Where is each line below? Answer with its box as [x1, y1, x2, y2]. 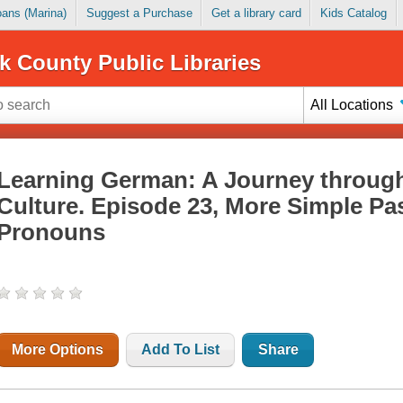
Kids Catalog [319, 6, 387, 21]
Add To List [141, 342, 220, 358]
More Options [12, 342, 104, 358]
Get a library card [210, 6, 301, 21]
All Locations [310, 96, 394, 112]
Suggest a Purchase [85, 6, 193, 21]
